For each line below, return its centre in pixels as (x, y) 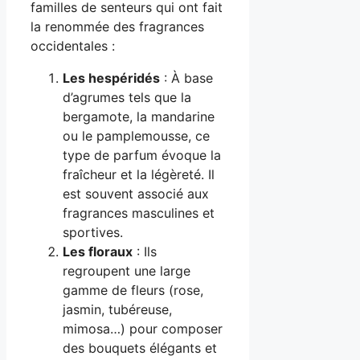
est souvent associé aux (136, 194)
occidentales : (73, 46)
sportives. (93, 233)
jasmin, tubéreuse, (117, 310)
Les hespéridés (111, 78)
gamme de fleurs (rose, (133, 290)
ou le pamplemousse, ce (136, 136)
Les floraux (98, 252)
